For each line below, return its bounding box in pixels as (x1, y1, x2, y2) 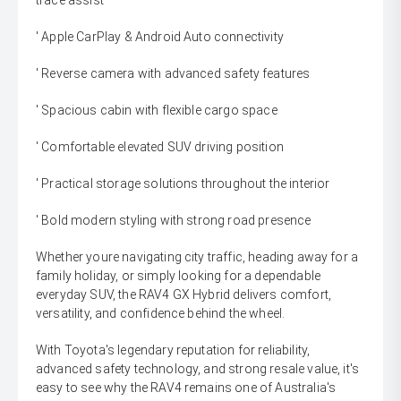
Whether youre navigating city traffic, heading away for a (36, 250, 359, 265)
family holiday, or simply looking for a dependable (36, 269, 321, 284)
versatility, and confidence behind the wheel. (36, 306, 286, 321)
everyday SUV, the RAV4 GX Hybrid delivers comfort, (36, 287, 332, 303)
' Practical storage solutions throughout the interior (36, 176, 330, 192)
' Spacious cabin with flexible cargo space (36, 103, 277, 118)
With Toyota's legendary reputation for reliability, (36, 343, 311, 358)
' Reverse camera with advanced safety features (36, 66, 311, 81)
